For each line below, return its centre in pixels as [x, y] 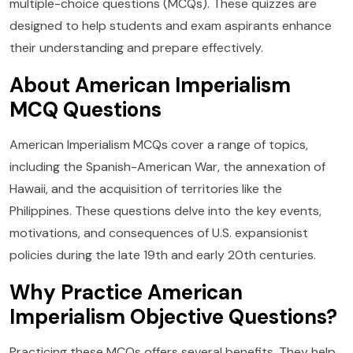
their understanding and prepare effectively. [136, 48]
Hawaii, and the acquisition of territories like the [146, 189]
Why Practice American [126, 293]
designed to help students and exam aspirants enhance [171, 26]
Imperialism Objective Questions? [173, 317]
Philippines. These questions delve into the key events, [165, 211]
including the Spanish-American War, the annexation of [167, 167]
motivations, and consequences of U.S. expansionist [159, 233]
